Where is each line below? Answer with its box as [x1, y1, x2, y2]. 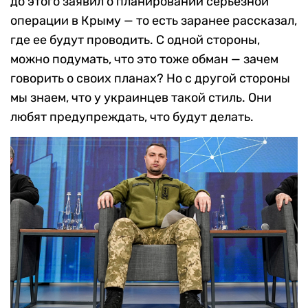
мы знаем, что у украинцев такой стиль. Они [10, 89, 272, 105]
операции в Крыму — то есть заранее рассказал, [10, 12, 297, 28]
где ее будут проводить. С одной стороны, [10, 32, 260, 47]
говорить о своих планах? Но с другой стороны [10, 70, 290, 86]
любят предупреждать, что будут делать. [10, 109, 254, 124]
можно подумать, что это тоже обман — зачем [10, 51, 278, 67]
